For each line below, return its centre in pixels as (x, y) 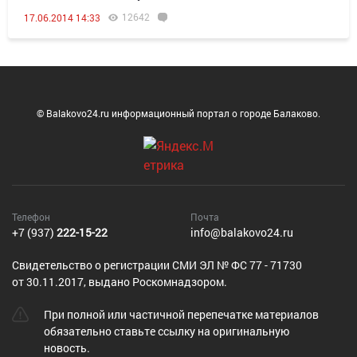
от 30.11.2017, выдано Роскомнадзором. (120, 282)
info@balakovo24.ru (242, 232)
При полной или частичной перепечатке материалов (181, 314)
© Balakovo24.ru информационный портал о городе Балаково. (178, 113)
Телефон (31, 217)
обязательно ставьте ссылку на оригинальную (166, 331)
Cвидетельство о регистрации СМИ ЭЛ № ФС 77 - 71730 (157, 265)
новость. (67, 348)
